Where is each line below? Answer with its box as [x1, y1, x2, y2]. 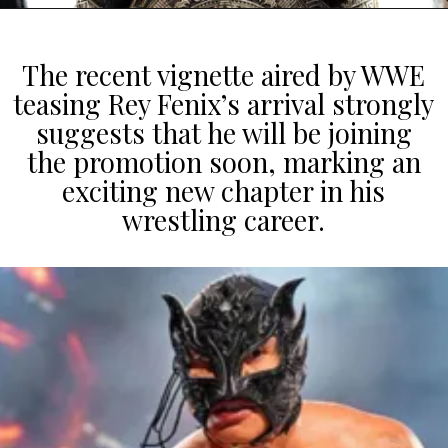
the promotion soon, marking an [26, 143, 421, 180]
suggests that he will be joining [35, 114, 412, 151]
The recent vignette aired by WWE [22, 56, 426, 93]
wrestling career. [122, 201, 326, 238]
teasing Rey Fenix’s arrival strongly [13, 85, 435, 122]
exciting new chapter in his [62, 172, 386, 209]
